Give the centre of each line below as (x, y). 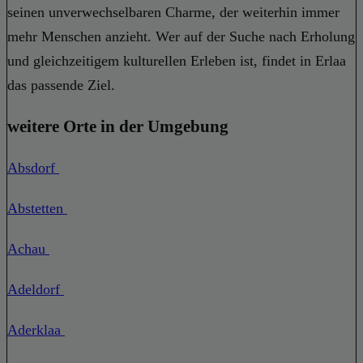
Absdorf (33, 167)
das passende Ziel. (61, 85)
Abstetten (37, 208)
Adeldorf (36, 289)
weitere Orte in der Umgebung (118, 126)
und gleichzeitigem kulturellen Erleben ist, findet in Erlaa (177, 60)
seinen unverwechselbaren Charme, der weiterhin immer (173, 12)
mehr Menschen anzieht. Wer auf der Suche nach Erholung (181, 36)
